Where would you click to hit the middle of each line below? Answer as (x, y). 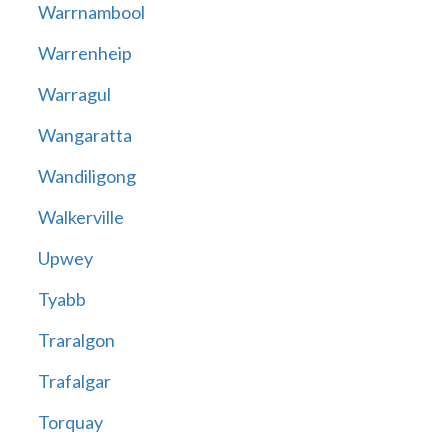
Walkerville (80, 217)
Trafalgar (74, 381)
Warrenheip (84, 53)
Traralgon (76, 340)
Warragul (74, 94)
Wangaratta (84, 135)
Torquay (70, 422)
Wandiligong (86, 176)
